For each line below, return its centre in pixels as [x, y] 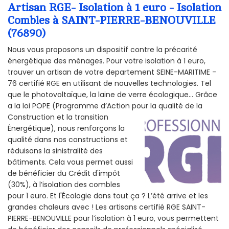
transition [91, 117]
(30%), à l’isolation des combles [64, 185]
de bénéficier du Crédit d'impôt [64, 174]
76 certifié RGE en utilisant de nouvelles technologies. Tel [109, 84]
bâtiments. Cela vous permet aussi [70, 162]
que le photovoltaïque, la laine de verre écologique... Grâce [112, 95]
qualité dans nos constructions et [68, 140]
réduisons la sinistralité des [55, 151]
